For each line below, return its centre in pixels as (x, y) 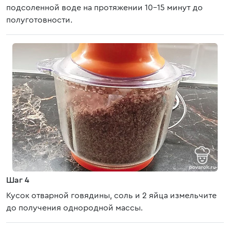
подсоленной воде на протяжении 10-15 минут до (104, 8)
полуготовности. (39, 20)
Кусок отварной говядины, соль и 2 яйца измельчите (111, 196)
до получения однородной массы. (74, 208)
